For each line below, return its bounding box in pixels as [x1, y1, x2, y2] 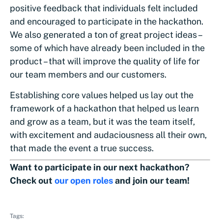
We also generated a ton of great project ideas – [10, 29, 201, 40]
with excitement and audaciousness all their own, [10, 129, 207, 140]
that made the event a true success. [10, 142, 154, 153]
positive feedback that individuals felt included [10, 2, 198, 13]
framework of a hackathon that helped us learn [10, 103, 199, 113]
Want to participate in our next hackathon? [10, 162, 190, 172]
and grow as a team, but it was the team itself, [10, 116, 195, 127]
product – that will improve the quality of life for [10, 55, 200, 66]
